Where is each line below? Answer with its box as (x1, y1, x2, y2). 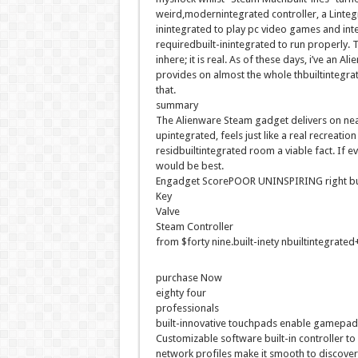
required (155, 38, 196, 51)
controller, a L (268, 8, 334, 21)
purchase (155, 272, 198, 284)
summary (155, 99, 198, 112)
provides (155, 69, 197, 82)
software (220, 332, 262, 345)
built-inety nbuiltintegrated (233, 236, 355, 249)
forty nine (186, 236, 231, 249)
